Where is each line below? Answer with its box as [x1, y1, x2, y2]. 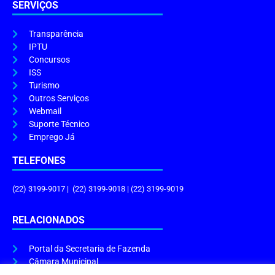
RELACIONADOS [12, 214, 85, 227]
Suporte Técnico [28, 119, 90, 130]
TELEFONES [12, 155, 66, 167]
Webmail [28, 106, 61, 117]
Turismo [28, 80, 60, 91]
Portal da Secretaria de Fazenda [28, 244, 150, 255]
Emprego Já [28, 132, 75, 143]
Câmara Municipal [28, 257, 98, 268]
